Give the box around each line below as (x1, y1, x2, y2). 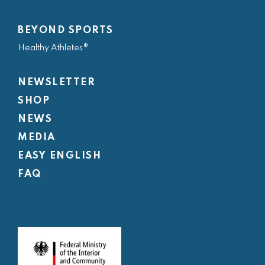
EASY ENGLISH (18, 151, 101, 161)
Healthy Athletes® (18, 44, 89, 52)
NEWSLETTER (18, 77, 95, 88)
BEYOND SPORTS (18, 25, 114, 35)
